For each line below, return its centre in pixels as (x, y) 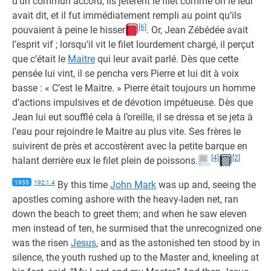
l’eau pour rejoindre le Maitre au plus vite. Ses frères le (126, 132)
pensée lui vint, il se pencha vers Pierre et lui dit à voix (126, 73)
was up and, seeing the (206, 185)
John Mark (133, 185)
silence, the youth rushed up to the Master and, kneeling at (135, 257)
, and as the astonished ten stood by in (178, 243)
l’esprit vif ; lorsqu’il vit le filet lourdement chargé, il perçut (133, 44)
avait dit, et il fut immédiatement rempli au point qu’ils (127, 15)
